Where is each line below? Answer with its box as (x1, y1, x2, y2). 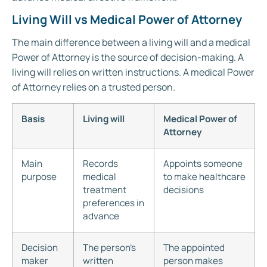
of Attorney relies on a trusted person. (12, 80, 175, 94)
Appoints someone (163, 157, 243, 170)
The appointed (163, 241, 225, 254)
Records (83, 157, 118, 170)
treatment (83, 184, 126, 197)
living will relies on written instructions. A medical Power (12, 65, 254, 79)
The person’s (83, 241, 136, 254)
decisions (163, 184, 204, 197)
